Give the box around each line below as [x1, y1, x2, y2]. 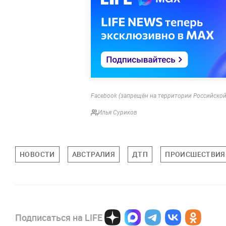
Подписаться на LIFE [15, 211, 102, 223]
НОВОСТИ [20, 149, 55, 159]
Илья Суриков [98, 108, 137, 116]
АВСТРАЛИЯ [72, 149, 116, 159]
